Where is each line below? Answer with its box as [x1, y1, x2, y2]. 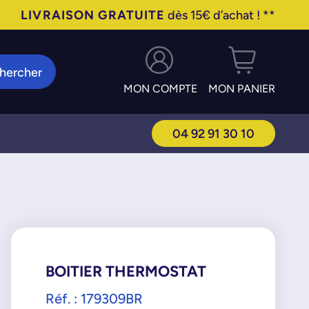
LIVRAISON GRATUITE [21, 8, 166, 22]
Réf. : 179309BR [45, 290, 143, 306]
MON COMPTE [123, 82, 198, 95]
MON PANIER [208, 82, 276, 95]
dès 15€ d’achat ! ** [165, 8, 276, 22]
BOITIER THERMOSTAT [45, 262, 206, 280]
